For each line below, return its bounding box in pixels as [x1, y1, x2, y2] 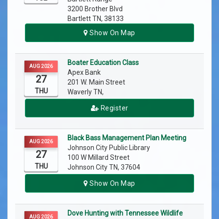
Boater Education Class [67, 59, 139, 67]
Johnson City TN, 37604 [67, 163, 140, 172]
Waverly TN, [67, 88, 104, 96]
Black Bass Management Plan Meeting [67, 134, 186, 142]
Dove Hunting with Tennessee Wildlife [67, 209, 183, 218]
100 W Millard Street [67, 153, 130, 162]
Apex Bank [67, 68, 102, 77]
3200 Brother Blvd [67, 5, 123, 13]
